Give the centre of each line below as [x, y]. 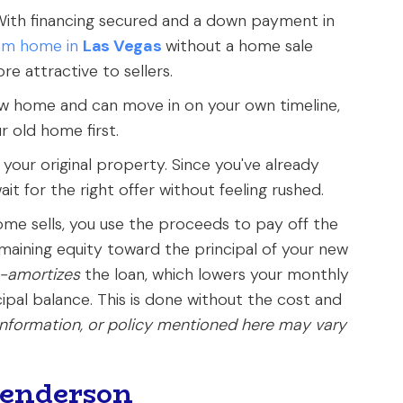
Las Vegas [122, 46]
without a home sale [237, 46]
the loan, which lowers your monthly [215, 274]
